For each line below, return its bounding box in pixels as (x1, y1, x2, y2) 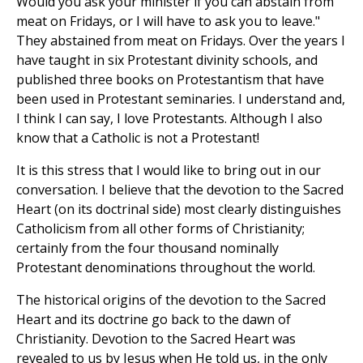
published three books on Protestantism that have (16, 70, 324, 89)
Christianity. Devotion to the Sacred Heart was (16, 330, 296, 348)
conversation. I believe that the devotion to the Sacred (16, 181, 344, 199)
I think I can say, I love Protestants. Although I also (16, 109, 322, 128)
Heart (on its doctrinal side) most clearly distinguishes (16, 200, 341, 219)
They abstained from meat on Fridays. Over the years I (16, 32, 345, 50)
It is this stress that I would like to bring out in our (16, 161, 321, 180)
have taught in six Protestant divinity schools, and (16, 51, 318, 70)
